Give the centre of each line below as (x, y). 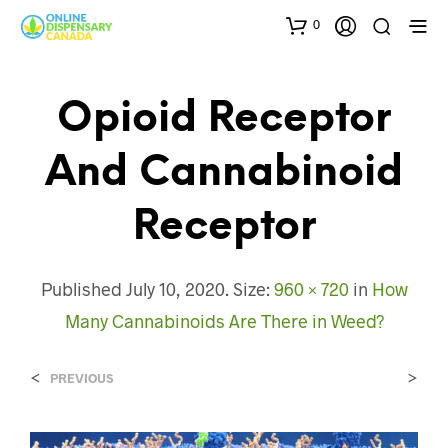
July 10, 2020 (175, 288)
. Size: (249, 288)
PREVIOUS (81, 377)
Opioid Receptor (224, 119)
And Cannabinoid (224, 173)
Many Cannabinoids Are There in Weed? (224, 320)
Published (83, 288)
